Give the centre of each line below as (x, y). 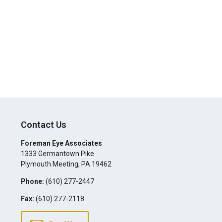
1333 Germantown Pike (57, 154)
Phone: (32, 181)
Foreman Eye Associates (61, 143)
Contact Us (43, 125)
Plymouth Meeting (49, 164)
